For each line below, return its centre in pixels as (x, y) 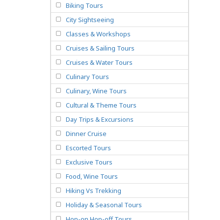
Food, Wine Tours (92, 176)
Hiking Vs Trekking (94, 191)
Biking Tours (84, 5)
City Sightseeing (90, 20)
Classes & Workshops (98, 34)
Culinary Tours (87, 77)
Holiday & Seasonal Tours (104, 205)
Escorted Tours (88, 148)
